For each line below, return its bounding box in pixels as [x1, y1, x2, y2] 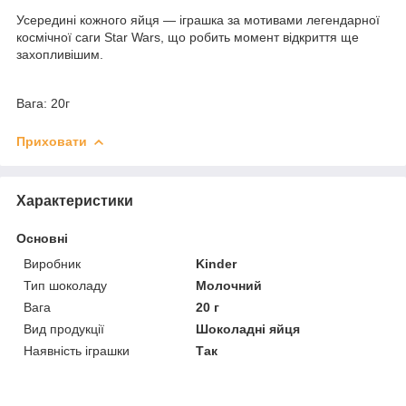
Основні [16, 230, 68, 246]
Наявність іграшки [24, 343, 130, 358]
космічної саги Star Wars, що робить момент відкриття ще [16, 29, 359, 44]
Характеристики [16, 192, 133, 208]
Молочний [196, 277, 263, 293]
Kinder [196, 256, 237, 271]
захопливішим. [16, 46, 103, 62]
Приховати [16, 133, 87, 149]
